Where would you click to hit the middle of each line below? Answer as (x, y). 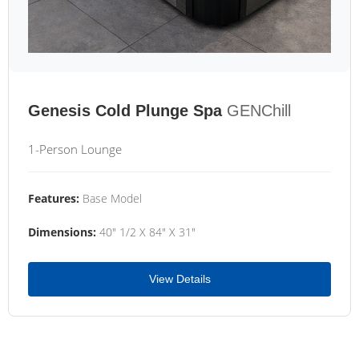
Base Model (111, 198)
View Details (179, 279)
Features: (54, 198)
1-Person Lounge (75, 149)
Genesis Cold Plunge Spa (125, 111)
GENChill (259, 111)
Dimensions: (62, 232)
